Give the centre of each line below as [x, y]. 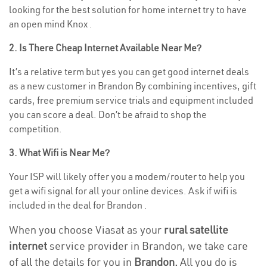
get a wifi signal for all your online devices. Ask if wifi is [123, 191]
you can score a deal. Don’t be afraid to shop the [108, 114]
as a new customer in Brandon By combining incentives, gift [133, 86]
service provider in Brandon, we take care [148, 246]
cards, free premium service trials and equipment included [131, 100]
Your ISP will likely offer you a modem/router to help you [127, 176]
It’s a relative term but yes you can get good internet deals [129, 72]
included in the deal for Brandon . [78, 205]
